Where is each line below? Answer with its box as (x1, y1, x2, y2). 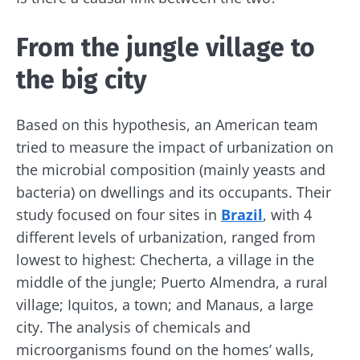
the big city (16, 63, 147, 95)
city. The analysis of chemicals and (16, 317, 251, 337)
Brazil (221, 204, 263, 224)
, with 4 (263, 204, 312, 224)
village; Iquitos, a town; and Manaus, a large (16, 294, 313, 314)
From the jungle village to (16, 31, 315, 63)
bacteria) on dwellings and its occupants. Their (16, 182, 331, 202)
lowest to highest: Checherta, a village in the (16, 249, 314, 269)
